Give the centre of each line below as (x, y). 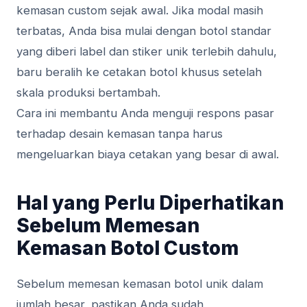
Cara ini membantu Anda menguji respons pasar (145, 113)
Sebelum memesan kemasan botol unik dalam (140, 284)
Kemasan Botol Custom (127, 248)
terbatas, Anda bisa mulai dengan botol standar (144, 31)
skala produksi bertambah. (88, 93)
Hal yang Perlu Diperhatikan (150, 203)
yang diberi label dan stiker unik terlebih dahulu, (147, 52)
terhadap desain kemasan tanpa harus (120, 134)
